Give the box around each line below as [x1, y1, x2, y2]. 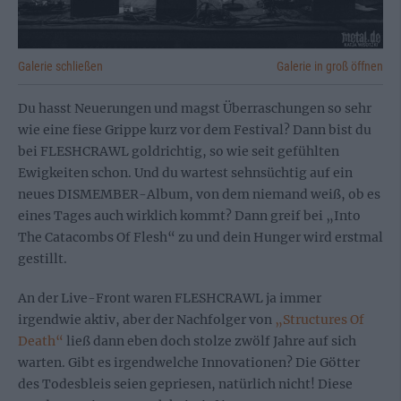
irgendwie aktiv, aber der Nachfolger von [18, 311, 275, 328]
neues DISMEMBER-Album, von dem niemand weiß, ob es [18, 185, 380, 202]
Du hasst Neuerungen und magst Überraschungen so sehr [18, 99, 371, 116]
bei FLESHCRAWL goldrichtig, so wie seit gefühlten [18, 142, 339, 159]
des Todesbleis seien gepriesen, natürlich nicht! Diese [18, 375, 353, 392]
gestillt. [18, 250, 67, 267]
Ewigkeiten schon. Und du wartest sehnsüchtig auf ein [18, 164, 353, 181]
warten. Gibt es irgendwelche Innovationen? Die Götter [18, 354, 360, 371]
